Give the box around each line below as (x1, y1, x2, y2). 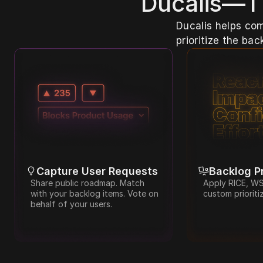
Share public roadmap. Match (31, 177, 144, 188)
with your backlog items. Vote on (31, 188, 159, 198)
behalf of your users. (31, 198, 112, 209)
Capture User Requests (36, 164, 158, 177)
